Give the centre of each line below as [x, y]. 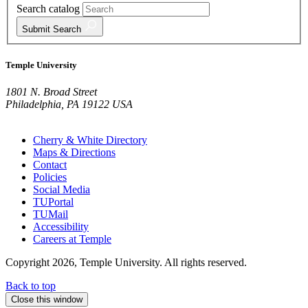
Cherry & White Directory [90, 140]
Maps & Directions [74, 153]
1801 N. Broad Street [51, 92]
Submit [36, 29]
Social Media [62, 190]
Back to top [31, 286]
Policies [50, 177]
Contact [50, 165]
